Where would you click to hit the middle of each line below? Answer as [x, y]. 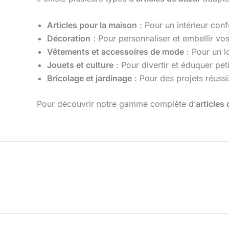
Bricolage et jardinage [89, 78]
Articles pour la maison [92, 25]
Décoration [69, 39]
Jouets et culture [80, 65]
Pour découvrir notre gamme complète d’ [116, 104]
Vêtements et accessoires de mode [116, 52]
